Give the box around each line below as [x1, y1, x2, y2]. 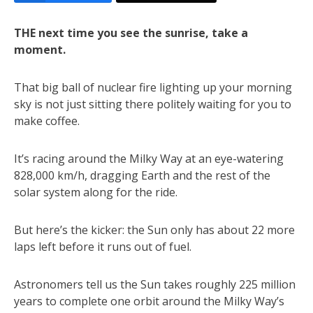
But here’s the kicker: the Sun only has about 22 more [14, 221, 295, 238]
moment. [14, 41, 66, 57]
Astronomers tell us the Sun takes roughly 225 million [14, 276, 296, 292]
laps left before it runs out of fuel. [14, 238, 191, 254]
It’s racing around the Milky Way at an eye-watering [14, 150, 284, 166]
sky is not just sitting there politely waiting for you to [14, 96, 291, 112]
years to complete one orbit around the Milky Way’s [14, 293, 284, 309]
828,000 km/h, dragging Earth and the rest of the [14, 167, 270, 183]
